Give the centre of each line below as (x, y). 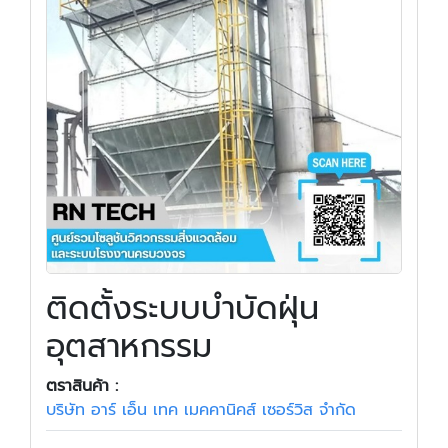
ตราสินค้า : (82, 386)
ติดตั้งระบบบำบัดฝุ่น (182, 308)
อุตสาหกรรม (129, 346)
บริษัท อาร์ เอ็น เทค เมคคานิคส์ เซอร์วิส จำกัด (201, 410)
